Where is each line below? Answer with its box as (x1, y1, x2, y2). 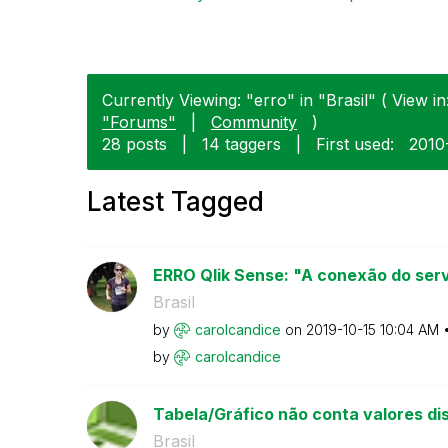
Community (211, 111, 297, 132)
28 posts (102, 133, 167, 154)
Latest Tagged (87, 185, 264, 217)
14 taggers (202, 133, 281, 154)
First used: (316, 133, 394, 154)
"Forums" (102, 111, 176, 132)
